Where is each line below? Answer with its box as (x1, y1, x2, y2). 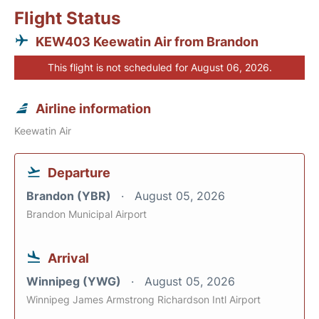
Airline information (36, 100, 151, 116)
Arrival (48, 250, 89, 266)
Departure (48, 164, 110, 180)
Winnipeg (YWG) (26, 273, 124, 288)
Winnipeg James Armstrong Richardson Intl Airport (26, 293, 261, 305)
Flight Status (14, 7, 120, 28)
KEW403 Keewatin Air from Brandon (36, 33, 258, 49)
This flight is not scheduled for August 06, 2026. (47, 61, 272, 73)
